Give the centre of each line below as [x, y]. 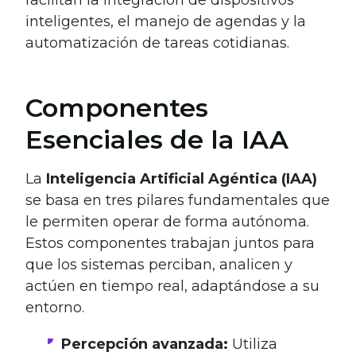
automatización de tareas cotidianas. [157, 43]
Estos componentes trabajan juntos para [170, 243]
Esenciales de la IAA [157, 139]
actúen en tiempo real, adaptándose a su [172, 286]
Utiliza [253, 344]
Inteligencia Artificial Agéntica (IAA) [182, 178]
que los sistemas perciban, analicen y [159, 264]
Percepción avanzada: [145, 344]
